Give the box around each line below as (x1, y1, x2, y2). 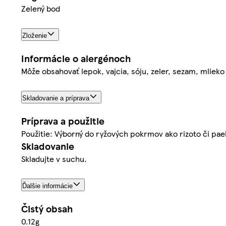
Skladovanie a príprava (22, 94, 89, 102)
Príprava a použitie (21, 114, 104, 128)
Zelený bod (21, 3, 60, 15)
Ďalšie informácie (22, 182, 73, 190)
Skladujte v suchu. (21, 152, 87, 164)
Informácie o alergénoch (21, 51, 131, 66)
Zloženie (22, 32, 47, 40)
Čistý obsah (21, 201, 73, 215)
